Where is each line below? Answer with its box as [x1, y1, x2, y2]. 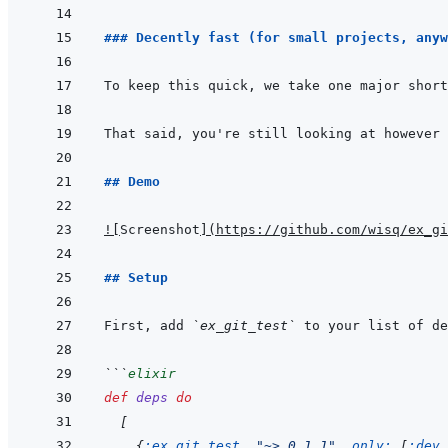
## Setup [104, 270, 168, 286]
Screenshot [120, 222, 200, 238]
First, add [104, 318, 192, 334]
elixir [128, 366, 176, 382]
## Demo [104, 174, 160, 190]
